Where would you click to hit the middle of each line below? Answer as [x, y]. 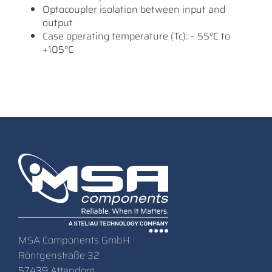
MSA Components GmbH [74, 240]
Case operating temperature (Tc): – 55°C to [136, 36]
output [58, 23]
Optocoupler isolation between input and [134, 9]
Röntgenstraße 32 [59, 255]
